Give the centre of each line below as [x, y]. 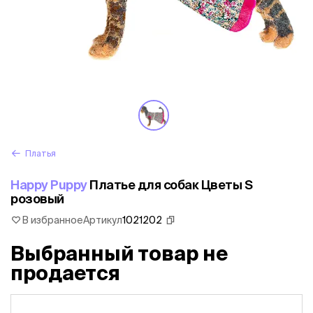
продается [65, 273]
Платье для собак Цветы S [169, 185]
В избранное [52, 220]
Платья [41, 153]
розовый [37, 199]
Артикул [103, 220]
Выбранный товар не [119, 253]
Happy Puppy [49, 185]
